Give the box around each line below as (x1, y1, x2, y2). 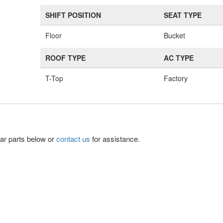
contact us (56, 133, 90, 144)
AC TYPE (164, 53, 194, 63)
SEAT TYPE (164, 10, 202, 20)
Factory (164, 73, 188, 83)
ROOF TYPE (45, 53, 86, 63)
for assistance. (90, 133, 140, 144)
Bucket (164, 30, 186, 40)
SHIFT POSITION (45, 10, 102, 20)
